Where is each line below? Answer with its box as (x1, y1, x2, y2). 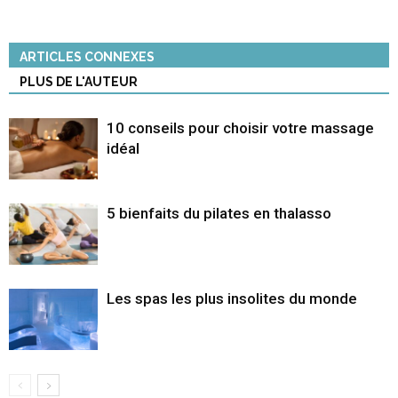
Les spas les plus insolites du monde (107, 290, 357, 308)
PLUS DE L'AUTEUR (20, 75, 138, 90)
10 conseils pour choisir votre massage (107, 119, 374, 138)
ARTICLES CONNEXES (20, 50, 155, 65)
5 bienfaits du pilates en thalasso (107, 204, 331, 223)
